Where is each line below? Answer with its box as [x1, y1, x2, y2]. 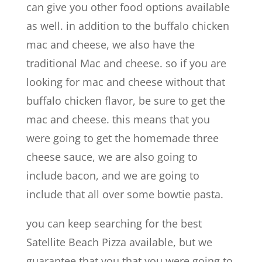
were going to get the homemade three [26, 130, 219, 145]
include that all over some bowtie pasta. [26, 187, 223, 201]
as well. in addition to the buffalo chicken [26, 18, 229, 33]
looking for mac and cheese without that [26, 74, 225, 89]
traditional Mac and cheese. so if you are [26, 56, 226, 70]
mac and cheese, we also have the [26, 37, 195, 51]
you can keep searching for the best [26, 216, 202, 230]
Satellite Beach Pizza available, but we [26, 235, 212, 249]
